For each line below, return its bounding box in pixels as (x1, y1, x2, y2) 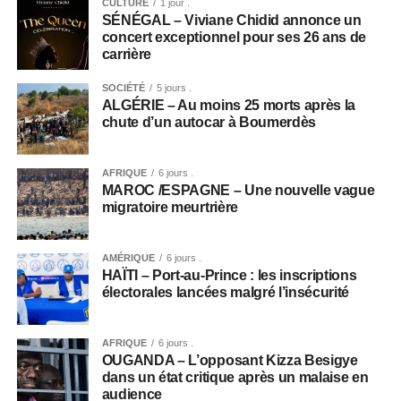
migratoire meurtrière (101, 199, 238, 215)
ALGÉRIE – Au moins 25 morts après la (101, 97, 356, 113)
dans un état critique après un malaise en (101, 369, 369, 385)
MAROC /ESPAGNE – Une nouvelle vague (101, 182, 375, 198)
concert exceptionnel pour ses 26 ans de (101, 29, 367, 45)
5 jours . (156, 81, 192, 93)
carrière (101, 46, 152, 62)
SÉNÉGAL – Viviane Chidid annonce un (101, 12, 362, 28)
